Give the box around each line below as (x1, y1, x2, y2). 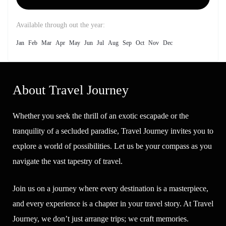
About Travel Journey (13, 83, 129, 97)
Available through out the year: (16, 21, 105, 29)
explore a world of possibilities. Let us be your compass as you (13, 142, 212, 150)
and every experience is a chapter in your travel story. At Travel (13, 199, 213, 208)
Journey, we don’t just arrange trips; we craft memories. (13, 214, 189, 223)
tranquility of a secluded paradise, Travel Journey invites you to (13, 127, 213, 135)
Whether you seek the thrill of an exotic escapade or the (13, 111, 189, 120)
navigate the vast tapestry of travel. (13, 157, 123, 165)
